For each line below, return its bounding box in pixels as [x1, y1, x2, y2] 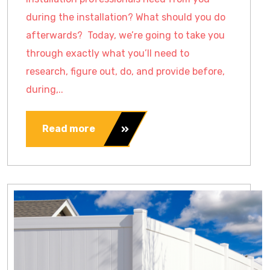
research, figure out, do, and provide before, [26, 66, 225, 77]
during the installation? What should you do [26, 11, 225, 23]
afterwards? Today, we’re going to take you [26, 30, 225, 41]
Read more [42, 123, 95, 134]
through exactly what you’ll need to [26, 48, 189, 59]
